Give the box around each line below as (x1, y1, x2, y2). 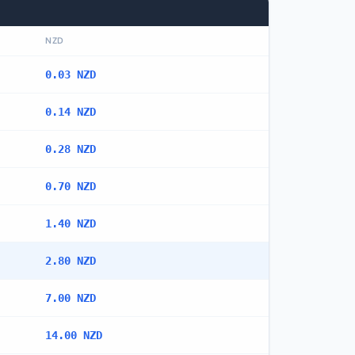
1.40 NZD (45, 217, 96, 230)
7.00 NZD (45, 292, 96, 304)
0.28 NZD (45, 143, 96, 155)
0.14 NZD (45, 105, 96, 118)
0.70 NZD (45, 180, 96, 193)
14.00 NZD (45, 329, 102, 342)
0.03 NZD (45, 68, 96, 81)
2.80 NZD (45, 254, 96, 267)
